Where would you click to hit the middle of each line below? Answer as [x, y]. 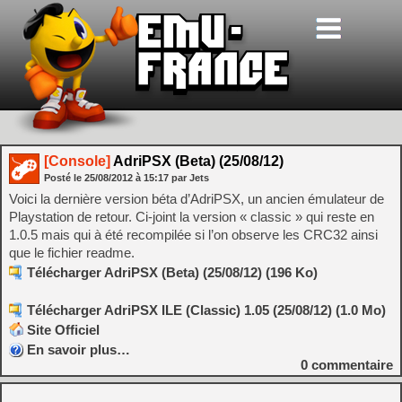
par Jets [190, 178]
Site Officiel [63, 330]
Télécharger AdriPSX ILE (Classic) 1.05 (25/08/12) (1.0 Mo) [206, 310]
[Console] [77, 161]
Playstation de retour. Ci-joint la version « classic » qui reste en [192, 217]
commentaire [350, 365]
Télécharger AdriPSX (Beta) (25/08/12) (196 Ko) [172, 272]
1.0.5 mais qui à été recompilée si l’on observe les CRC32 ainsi [193, 235]
